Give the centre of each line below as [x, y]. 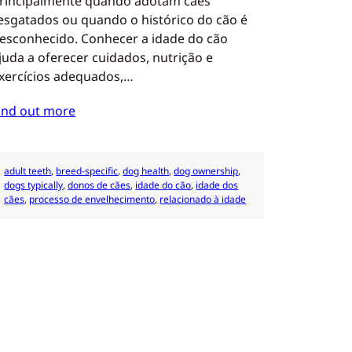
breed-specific [87, 170]
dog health [146, 170]
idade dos [217, 185]
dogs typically [34, 185]
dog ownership [206, 170]
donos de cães [99, 185]
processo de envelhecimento [92, 199]
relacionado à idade [203, 199]
